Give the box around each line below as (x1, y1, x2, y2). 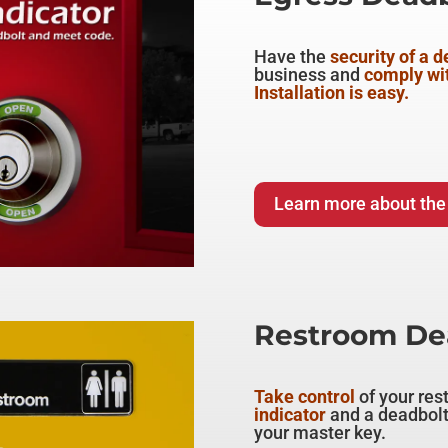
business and (253, 64, 364, 86)
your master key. (253, 422, 386, 444)
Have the (253, 46, 330, 68)
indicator (253, 404, 326, 426)
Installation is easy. (253, 82, 409, 104)
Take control (253, 386, 355, 408)
